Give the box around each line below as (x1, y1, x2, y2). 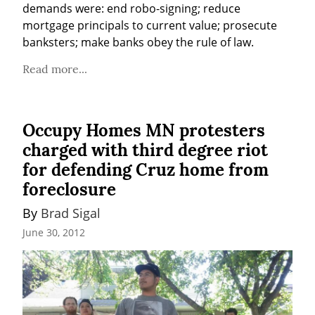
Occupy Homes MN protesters (22, 120, 265, 142)
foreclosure (22, 179, 116, 201)
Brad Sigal (41, 205, 101, 222)
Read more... (22, 62, 87, 77)
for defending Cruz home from (22, 159, 269, 181)
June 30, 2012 (22, 225, 85, 239)
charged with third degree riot (22, 139, 268, 162)
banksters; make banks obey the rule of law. (22, 34, 254, 51)
